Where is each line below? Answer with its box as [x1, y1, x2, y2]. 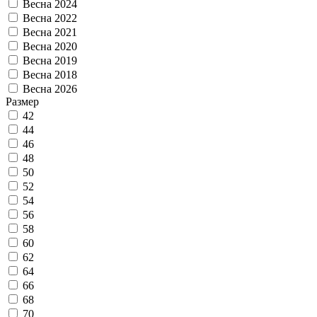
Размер [6, 95, 39, 108]
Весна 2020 [23, 40, 77, 52]
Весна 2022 [23, 11, 77, 24]
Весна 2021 [23, 25, 77, 38]
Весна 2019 [23, 54, 77, 67]
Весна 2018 [23, 68, 77, 81]
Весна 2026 [23, 82, 77, 95]
